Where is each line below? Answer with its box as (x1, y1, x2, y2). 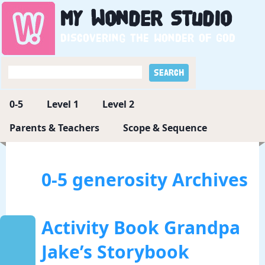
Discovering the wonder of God (60, 33, 235, 44)
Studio (162, 9, 231, 30)
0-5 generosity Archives (41, 167, 248, 192)
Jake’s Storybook (41, 240, 189, 264)
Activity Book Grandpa (41, 215, 240, 240)
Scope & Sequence (123, 121, 207, 134)
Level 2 (102, 98, 134, 111)
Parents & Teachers (9, 121, 99, 134)
